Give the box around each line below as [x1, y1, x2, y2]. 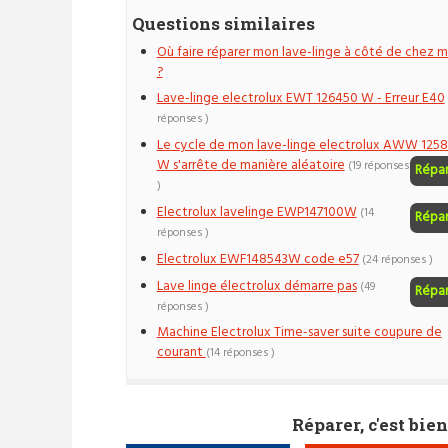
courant [156, 342, 206, 364]
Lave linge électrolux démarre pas [156, 275, 357, 297]
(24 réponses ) [361, 250, 433, 269]
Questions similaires [131, 11, 315, 35]
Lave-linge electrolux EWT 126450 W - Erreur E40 [156, 88, 445, 110]
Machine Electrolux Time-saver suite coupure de [156, 322, 442, 344]
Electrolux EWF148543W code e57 [156, 248, 359, 270]
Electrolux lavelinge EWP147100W [156, 202, 357, 224]
